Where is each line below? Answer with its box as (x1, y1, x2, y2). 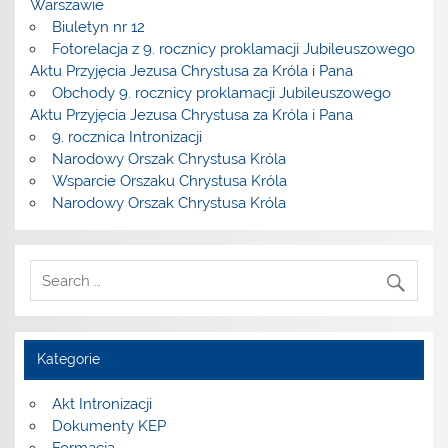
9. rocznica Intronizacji (51, 128, 202, 147)
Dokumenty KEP (51, 417, 166, 436)
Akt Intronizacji (51, 395, 152, 414)
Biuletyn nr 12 (51, 18, 145, 37)
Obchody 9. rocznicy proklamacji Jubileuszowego (51, 84, 391, 103)
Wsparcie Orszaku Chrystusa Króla (51, 172, 287, 191)
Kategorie (36, 351, 100, 368)
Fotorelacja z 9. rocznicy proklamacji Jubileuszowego (51, 40, 415, 59)
